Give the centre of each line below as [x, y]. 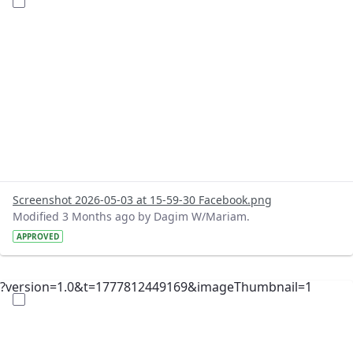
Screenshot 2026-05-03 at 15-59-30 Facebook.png [142, 200]
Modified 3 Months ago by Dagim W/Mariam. [131, 216]
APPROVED [38, 236]
